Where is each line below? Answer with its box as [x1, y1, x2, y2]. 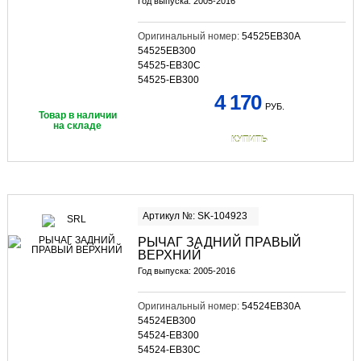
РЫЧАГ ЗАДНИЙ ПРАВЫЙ [137, 234, 301, 249]
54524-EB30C [137, 343, 201, 355]
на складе [53, 120, 102, 132]
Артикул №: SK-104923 [142, 210, 247, 222]
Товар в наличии [38, 110, 117, 122]
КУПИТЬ [230, 135, 268, 145]
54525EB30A [241, 31, 301, 43]
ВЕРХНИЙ [137, 247, 201, 262]
